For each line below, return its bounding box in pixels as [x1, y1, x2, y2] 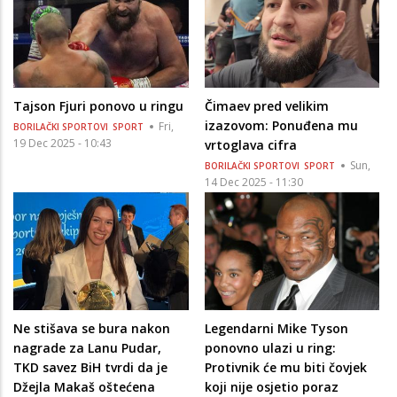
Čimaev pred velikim [204, 97, 329, 115]
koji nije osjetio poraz [204, 378, 339, 395]
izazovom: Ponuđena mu [204, 117, 358, 135]
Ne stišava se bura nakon [13, 319, 170, 337]
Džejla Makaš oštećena [13, 378, 155, 395]
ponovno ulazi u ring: [204, 339, 336, 356]
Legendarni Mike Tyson [204, 319, 348, 337]
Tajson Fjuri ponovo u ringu [13, 97, 183, 115]
